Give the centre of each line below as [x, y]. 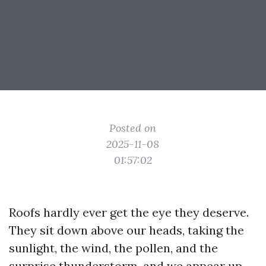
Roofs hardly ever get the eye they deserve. [129, 212]
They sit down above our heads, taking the [126, 230]
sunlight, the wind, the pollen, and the [113, 248]
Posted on [133, 128]
